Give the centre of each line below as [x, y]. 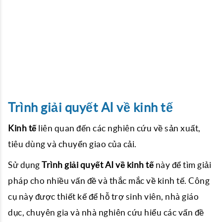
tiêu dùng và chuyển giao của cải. [72, 144]
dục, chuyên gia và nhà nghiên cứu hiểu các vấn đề [106, 212]
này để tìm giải [182, 165]
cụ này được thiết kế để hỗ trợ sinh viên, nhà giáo [103, 196]
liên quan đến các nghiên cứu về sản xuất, [118, 128]
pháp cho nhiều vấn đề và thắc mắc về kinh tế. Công [109, 181]
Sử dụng [25, 165]
